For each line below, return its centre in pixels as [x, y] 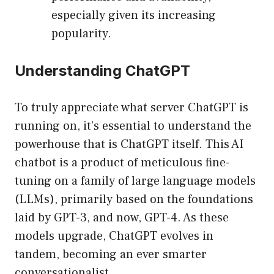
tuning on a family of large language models [135, 181]
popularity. [81, 34]
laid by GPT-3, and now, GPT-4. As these [122, 218]
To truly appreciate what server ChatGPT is [131, 108]
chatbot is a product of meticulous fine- [122, 163]
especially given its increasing [134, 16]
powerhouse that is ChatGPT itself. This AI [129, 145]
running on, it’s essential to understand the [133, 126]
